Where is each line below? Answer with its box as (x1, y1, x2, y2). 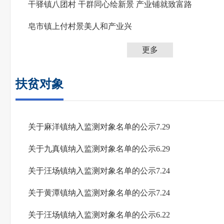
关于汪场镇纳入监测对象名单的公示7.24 (28, 166, 170, 175)
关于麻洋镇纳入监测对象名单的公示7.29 (28, 122, 170, 131)
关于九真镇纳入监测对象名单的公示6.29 (28, 144, 170, 153)
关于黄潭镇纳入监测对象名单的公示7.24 (28, 188, 170, 197)
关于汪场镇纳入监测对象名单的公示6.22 (28, 210, 170, 219)
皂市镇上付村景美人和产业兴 (28, 22, 132, 30)
